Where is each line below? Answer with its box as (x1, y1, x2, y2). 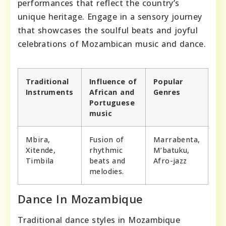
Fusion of (89, 135, 124, 144)
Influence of (89, 77, 137, 86)
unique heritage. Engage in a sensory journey (18, 11, 202, 22)
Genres (153, 87, 181, 97)
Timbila (26, 156, 54, 165)
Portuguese (89, 98, 135, 107)
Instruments (26, 87, 74, 97)
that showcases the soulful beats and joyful (18, 25, 198, 36)
